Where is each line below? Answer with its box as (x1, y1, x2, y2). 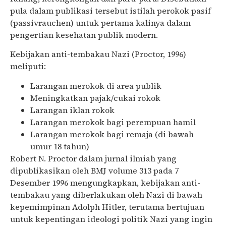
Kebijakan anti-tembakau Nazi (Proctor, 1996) (10, 48, 186, 60)
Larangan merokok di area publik (30, 80, 161, 91)
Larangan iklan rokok (30, 104, 115, 116)
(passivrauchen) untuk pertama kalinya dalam (10, 17, 191, 29)
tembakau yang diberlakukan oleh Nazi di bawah (10, 189, 202, 200)
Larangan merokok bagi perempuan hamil (30, 116, 196, 128)
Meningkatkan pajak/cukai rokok (30, 92, 160, 103)
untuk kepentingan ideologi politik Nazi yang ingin (10, 213, 212, 224)
